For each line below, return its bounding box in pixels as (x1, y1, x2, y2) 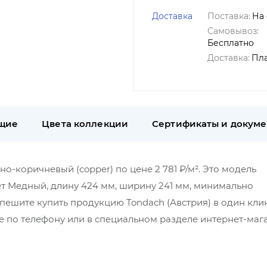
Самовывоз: (207, 26, 259, 36)
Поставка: (207, 11, 250, 21)
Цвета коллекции (42, 118, 129, 129)
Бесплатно (207, 38, 254, 48)
